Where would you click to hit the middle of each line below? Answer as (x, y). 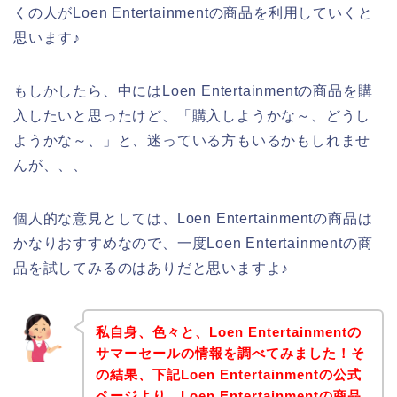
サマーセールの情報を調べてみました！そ (230, 354)
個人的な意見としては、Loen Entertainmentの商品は (193, 218)
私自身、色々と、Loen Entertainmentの (228, 332)
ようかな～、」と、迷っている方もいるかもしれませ (192, 140)
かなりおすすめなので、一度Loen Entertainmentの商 (193, 243)
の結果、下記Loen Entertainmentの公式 (228, 375)
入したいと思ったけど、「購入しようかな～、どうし (192, 115)
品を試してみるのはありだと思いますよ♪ (152, 268)
